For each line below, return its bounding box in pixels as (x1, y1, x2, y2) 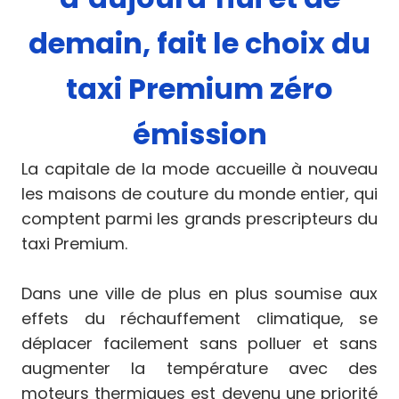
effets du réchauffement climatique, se (21, 306, 378, 330)
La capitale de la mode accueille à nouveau (21, 157, 378, 180)
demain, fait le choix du (28, 22, 370, 63)
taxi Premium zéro (66, 68, 333, 109)
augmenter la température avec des (21, 356, 378, 379)
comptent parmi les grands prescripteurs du (21, 207, 378, 230)
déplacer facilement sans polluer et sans (21, 331, 378, 354)
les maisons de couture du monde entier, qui (21, 182, 378, 205)
